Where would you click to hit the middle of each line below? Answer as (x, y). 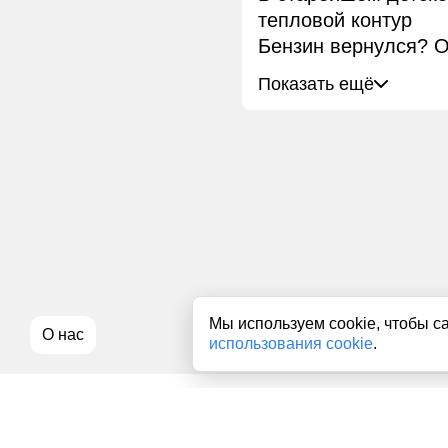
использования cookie (291, 343)
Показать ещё (316, 84)
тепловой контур (335, 20)
